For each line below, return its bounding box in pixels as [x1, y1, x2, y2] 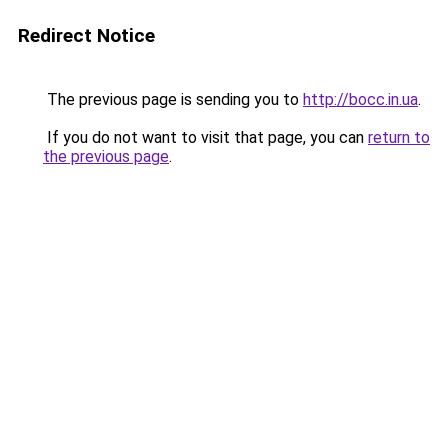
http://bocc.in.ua [303, 90, 418, 109]
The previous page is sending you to [43, 90, 303, 109]
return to [368, 128, 430, 147]
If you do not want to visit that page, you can [43, 128, 368, 147]
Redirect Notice [18, 24, 155, 47]
